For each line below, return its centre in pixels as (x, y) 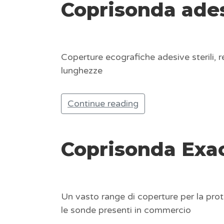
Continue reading (103, 103)
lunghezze (82, 70)
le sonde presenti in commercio (126, 210)
